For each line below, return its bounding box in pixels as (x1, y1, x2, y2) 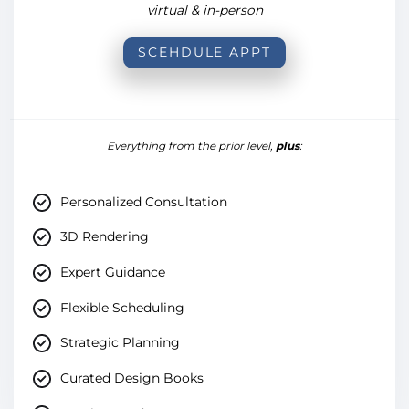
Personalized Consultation (59, 194, 227, 209)
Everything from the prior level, (107, 140, 276, 153)
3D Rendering (59, 229, 149, 245)
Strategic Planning (59, 335, 180, 351)
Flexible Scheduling (59, 299, 184, 315)
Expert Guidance (59, 264, 165, 279)
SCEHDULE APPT (137, 45, 272, 60)
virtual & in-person (146, 2, 263, 17)
